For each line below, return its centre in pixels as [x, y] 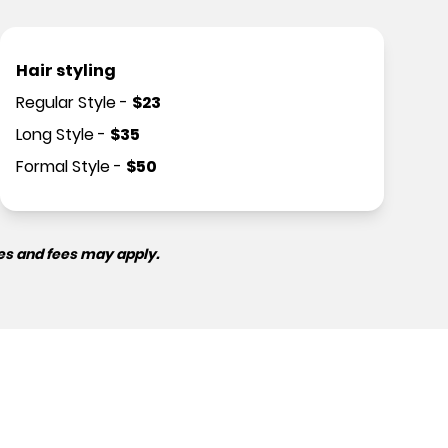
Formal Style [63, 166]
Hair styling [66, 70]
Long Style [55, 134]
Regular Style [66, 102]
